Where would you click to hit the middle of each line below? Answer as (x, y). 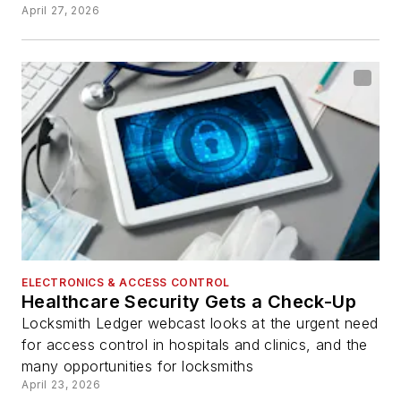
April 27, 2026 (61, 10)
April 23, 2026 (61, 385)
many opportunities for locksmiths (138, 367)
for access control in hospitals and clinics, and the (195, 345)
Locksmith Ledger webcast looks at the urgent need (200, 324)
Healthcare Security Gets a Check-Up (189, 302)
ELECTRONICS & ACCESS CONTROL (126, 283)
